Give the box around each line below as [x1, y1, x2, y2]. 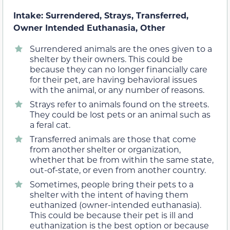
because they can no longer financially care [30, 63, 207, 74]
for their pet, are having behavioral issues [30, 73, 197, 85]
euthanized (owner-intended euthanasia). [30, 199, 201, 210]
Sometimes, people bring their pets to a [30, 178, 194, 189]
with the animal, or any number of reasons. [30, 84, 204, 95]
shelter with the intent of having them [30, 188, 188, 200]
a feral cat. [30, 119, 70, 130]
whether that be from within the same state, [30, 154, 214, 165]
